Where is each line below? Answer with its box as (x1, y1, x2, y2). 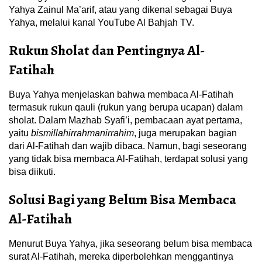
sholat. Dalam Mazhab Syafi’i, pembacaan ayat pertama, (9, 115, 242, 125)
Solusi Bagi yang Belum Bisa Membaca (9, 190, 236, 209)
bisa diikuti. (9, 167, 56, 177)
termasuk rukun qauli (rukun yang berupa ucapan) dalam (9, 102, 243, 112)
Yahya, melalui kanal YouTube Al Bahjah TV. (9, 18, 194, 27)
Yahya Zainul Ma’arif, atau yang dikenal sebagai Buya (9, 5, 232, 15)
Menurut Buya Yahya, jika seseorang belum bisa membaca (9, 239, 252, 249)
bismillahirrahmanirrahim (31, 128, 134, 138)
